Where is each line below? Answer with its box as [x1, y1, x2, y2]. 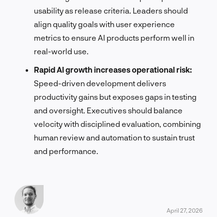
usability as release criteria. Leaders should [34, 5, 188, 15]
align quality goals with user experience [34, 19, 175, 29]
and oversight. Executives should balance [34, 105, 183, 115]
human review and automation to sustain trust [34, 132, 195, 142]
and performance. [34, 146, 98, 155]
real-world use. [34, 46, 89, 56]
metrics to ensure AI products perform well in [34, 32, 194, 42]
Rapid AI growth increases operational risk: [34, 64, 192, 74]
